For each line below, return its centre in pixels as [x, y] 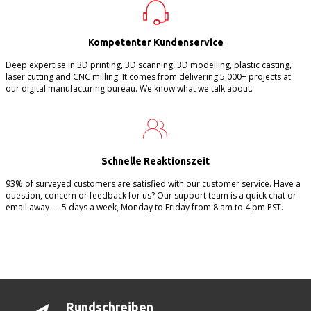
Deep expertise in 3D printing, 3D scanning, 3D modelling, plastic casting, [148, 65]
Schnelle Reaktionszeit [155, 161]
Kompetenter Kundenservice [155, 43]
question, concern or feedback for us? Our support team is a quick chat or [151, 196]
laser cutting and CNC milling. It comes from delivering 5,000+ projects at [148, 77]
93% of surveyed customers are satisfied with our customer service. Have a [153, 184]
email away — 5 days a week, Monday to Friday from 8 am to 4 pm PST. [144, 208]
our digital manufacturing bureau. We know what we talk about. [129, 89]
